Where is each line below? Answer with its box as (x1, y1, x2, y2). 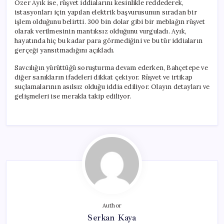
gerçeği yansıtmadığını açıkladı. (14, 45, 115, 54)
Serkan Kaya (87, 211, 136, 223)
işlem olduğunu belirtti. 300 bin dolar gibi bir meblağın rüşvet (14, 17, 205, 26)
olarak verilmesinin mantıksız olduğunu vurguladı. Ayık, (14, 26, 186, 35)
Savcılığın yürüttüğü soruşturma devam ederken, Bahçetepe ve (14, 63, 208, 72)
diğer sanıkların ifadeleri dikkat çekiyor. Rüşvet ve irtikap (14, 72, 192, 81)
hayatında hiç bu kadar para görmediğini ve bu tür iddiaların (14, 36, 202, 45)
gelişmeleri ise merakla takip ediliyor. (14, 91, 131, 100)
